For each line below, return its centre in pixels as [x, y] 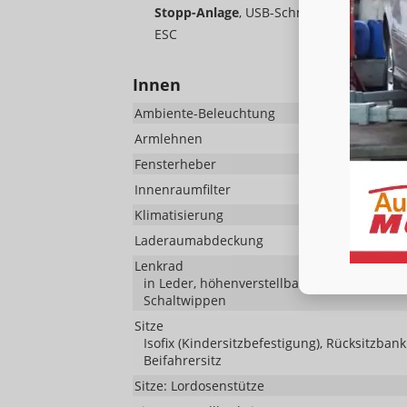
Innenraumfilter [183, 190]
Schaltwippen [185, 301]
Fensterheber [175, 164]
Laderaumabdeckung [199, 241]
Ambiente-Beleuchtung [205, 114]
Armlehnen [169, 139]
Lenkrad [159, 266]
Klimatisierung [179, 215]
